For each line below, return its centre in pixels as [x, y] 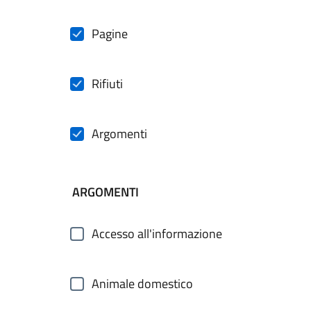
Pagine [110, 34]
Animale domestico [142, 284]
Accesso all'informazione [157, 234]
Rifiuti [107, 84]
